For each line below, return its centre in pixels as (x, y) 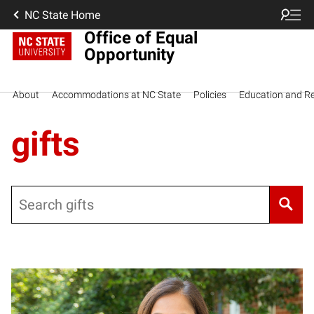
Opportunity (130, 54)
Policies (210, 94)
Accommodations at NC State (116, 94)
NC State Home (62, 15)
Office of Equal (141, 37)
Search (28, 194)
